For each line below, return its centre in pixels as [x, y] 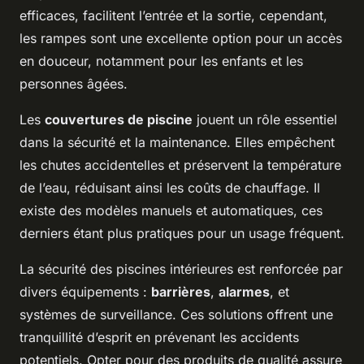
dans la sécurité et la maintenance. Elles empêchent [177, 142]
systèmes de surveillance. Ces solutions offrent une [176, 314]
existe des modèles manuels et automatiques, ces [171, 210]
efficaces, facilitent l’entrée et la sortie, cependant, [173, 15]
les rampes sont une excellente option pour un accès [181, 38]
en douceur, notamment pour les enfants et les [161, 61]
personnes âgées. [74, 83]
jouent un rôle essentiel [265, 119]
